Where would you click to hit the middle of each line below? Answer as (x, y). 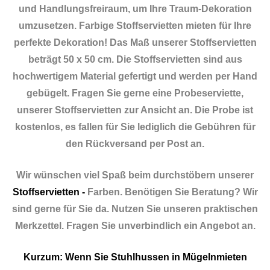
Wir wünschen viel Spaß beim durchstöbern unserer (135, 175)
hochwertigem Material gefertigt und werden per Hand (135, 77)
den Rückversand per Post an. (135, 144)
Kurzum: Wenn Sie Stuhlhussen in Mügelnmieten (135, 257)
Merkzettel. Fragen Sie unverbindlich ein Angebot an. (135, 226)
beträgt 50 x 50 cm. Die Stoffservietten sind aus (135, 60)
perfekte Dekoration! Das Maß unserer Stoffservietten (135, 43)
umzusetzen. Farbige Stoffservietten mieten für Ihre (135, 26)
